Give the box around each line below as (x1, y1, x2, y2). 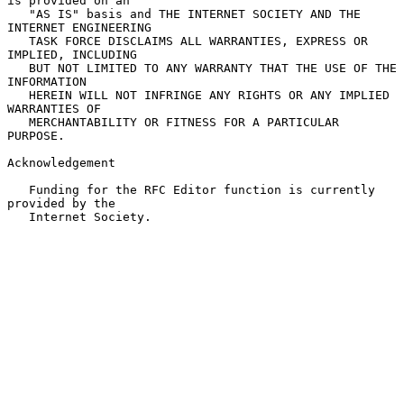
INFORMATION (7, 74, 87, 88)
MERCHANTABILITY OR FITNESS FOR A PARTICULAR (7, 115, 29, 129)
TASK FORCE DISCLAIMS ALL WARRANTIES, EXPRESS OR (7, 33, 29, 48)
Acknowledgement (7, 155, 115, 170)
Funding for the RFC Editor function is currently (7, 182, 29, 197)
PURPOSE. (7, 128, 65, 142)
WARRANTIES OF (7, 101, 101, 115)
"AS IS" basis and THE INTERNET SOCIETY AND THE (7, 6, 29, 21)
